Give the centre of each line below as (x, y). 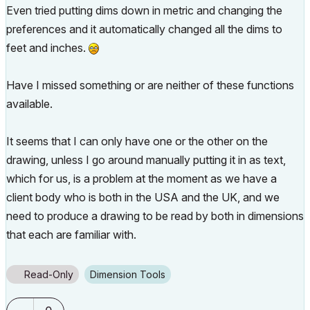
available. (29, 104)
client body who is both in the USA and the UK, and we (143, 197)
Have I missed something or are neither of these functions (150, 85)
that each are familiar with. (71, 235)
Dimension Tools (131, 274)
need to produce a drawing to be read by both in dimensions (155, 216)
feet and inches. (47, 48)
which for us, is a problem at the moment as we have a (142, 179)
